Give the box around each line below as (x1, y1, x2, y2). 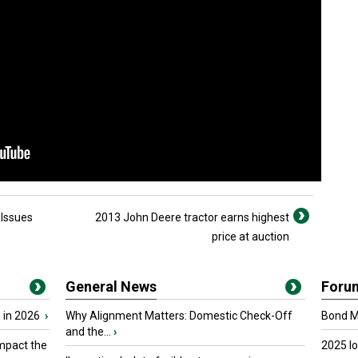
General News (66, 278, 157, 295)
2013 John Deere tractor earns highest (95, 211, 289, 224)
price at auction (212, 230, 289, 243)
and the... (66, 325, 111, 338)
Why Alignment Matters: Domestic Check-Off (66, 309, 292, 322)
